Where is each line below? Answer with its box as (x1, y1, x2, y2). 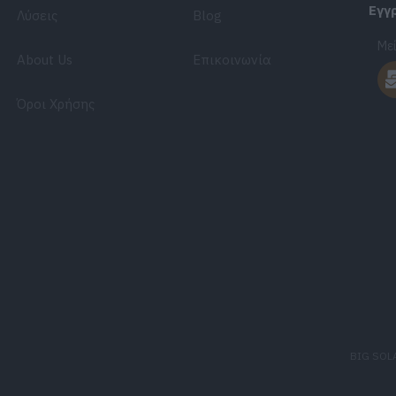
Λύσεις (17, 6, 58, 24)
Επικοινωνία (193, 50, 272, 68)
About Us (17, 50, 73, 68)
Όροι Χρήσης (17, 95, 95, 112)
